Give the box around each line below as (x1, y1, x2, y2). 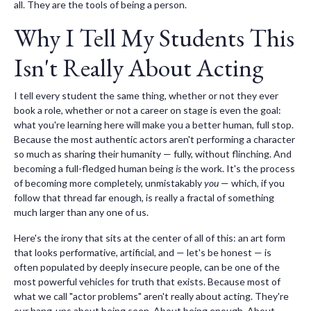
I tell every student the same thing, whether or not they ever (14, 90, 278, 102)
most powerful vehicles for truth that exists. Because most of (14, 276, 280, 288)
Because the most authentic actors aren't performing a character (14, 133, 295, 146)
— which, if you (219, 177, 285, 190)
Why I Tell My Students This (14, 22, 294, 55)
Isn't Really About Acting (14, 51, 263, 85)
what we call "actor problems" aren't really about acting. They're (14, 290, 289, 303)
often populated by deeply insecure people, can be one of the (14, 261, 280, 274)
